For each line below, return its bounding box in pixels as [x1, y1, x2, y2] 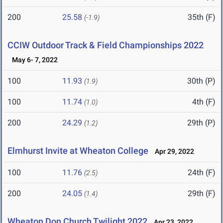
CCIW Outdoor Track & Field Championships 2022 [7, 40, 204, 51]
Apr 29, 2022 [150, 147, 194, 156]
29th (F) [188, 189, 216, 199]
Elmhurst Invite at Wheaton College [7, 145, 148, 156]
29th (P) [187, 118, 216, 128]
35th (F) [188, 12, 216, 22]
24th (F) [188, 168, 216, 178]
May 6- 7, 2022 [7, 56, 58, 64]
